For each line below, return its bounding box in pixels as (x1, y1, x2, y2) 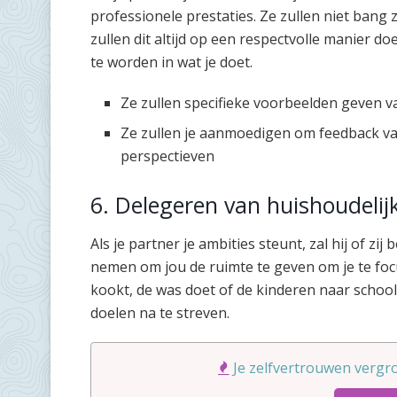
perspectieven (121, 146, 215, 167)
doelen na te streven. (90, 302, 230, 323)
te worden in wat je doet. (90, 52, 253, 73)
